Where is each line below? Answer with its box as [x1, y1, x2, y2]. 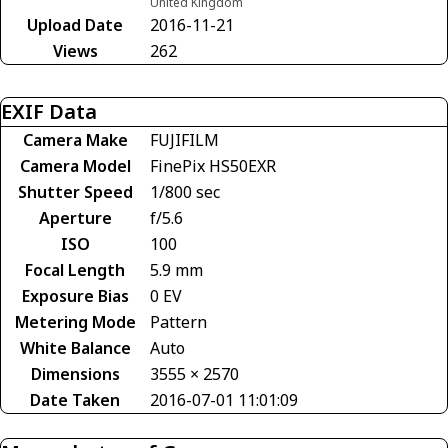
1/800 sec [150, 180, 220, 203]
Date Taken [30, 388, 120, 411]
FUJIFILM [150, 128, 219, 151]
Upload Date [27, 13, 123, 36]
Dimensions [30, 362, 120, 385]
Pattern [150, 310, 207, 333]
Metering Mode [14, 310, 136, 333]
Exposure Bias [21, 284, 129, 307]
